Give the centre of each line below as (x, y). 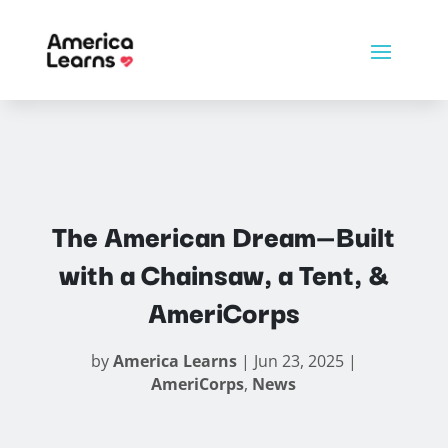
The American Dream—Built (224, 234)
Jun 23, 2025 (298, 361)
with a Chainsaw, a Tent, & (223, 272)
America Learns (174, 361)
